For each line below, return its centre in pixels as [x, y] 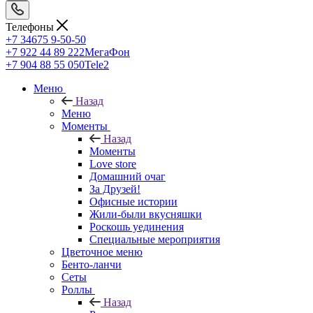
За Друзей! [115, 189]
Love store [113, 163]
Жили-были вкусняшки [146, 214]
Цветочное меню [102, 252]
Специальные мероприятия [155, 239]
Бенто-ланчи [92, 264]
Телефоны [31, 27]
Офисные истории [133, 201]
